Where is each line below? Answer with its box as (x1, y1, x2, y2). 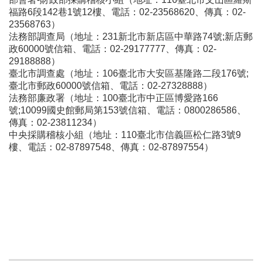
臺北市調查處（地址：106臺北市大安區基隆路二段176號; (9, 68, 249, 78)
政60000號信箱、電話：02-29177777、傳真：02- (9, 43, 216, 54)
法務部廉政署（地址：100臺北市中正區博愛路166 (9, 92, 218, 103)
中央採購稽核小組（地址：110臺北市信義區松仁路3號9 (9, 129, 241, 140)
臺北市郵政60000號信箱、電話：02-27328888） (9, 80, 212, 91)
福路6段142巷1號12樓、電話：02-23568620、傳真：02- (9, 6, 246, 17)
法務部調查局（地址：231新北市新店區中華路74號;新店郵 (9, 31, 253, 42)
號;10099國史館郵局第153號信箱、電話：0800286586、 (9, 105, 246, 115)
